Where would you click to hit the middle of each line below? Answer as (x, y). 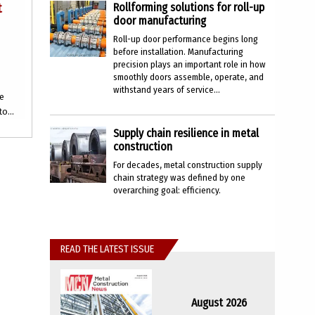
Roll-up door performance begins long (186, 39)
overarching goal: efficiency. (167, 190)
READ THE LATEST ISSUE (107, 249)
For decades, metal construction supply (188, 165)
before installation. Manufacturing (178, 52)
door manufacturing (160, 21)
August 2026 (219, 303)
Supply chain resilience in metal (186, 133)
